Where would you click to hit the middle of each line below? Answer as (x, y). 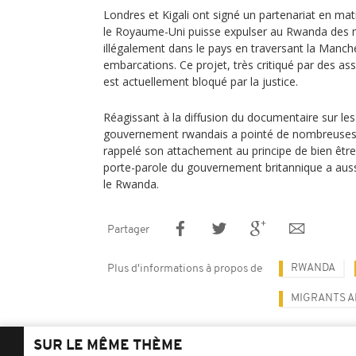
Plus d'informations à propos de (185, 269)
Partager (128, 230)
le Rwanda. (131, 184)
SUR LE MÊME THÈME (108, 346)
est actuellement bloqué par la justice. (201, 81)
